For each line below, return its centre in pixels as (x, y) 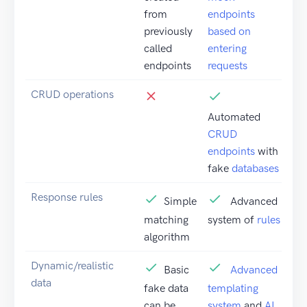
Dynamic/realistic (72, 265)
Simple (180, 201)
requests (228, 65)
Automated (234, 116)
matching (166, 219)
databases (255, 168)
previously (168, 31)
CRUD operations (72, 94)
